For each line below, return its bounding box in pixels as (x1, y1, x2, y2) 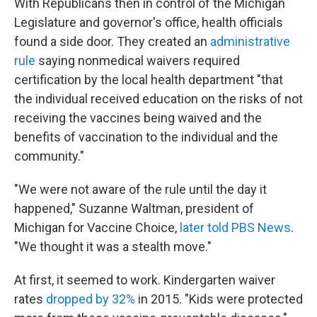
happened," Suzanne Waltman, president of (14, 201, 254, 216)
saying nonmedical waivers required (35, 53, 240, 68)
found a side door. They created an (14, 34, 207, 49)
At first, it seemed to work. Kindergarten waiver (14, 272, 275, 287)
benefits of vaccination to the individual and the (14, 129, 278, 144)
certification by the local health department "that (14, 72, 283, 87)
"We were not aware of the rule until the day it (14, 182, 267, 197)
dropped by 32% (43, 292, 135, 306)
